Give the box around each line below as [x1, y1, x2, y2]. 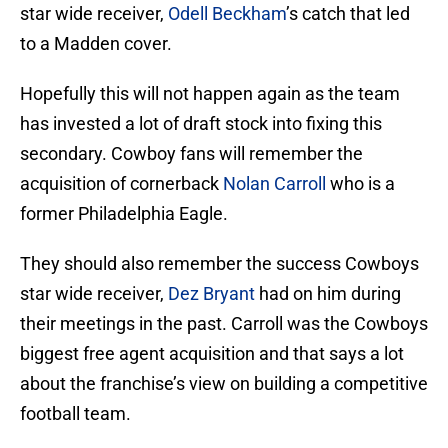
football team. [20, 403, 131, 425]
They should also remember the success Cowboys [20, 253, 419, 275]
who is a [326, 173, 395, 195]
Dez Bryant [168, 283, 255, 305]
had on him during [255, 283, 401, 305]
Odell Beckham [168, 3, 286, 25]
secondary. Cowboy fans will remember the [20, 143, 363, 165]
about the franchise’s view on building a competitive [20, 373, 428, 395]
